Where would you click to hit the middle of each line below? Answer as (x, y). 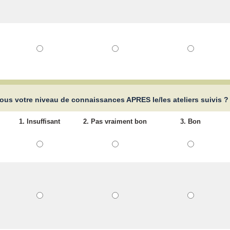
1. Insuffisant (40, 122)
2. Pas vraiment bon (115, 122)
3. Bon (191, 122)
